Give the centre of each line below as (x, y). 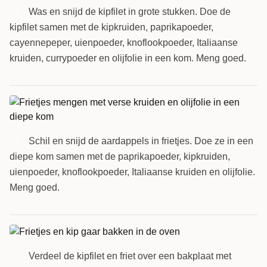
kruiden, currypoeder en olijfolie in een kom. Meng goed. (128, 58)
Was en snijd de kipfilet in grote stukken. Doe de (130, 11)
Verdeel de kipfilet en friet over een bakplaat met (130, 256)
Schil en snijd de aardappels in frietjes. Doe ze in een (141, 141)
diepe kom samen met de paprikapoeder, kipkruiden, (120, 156)
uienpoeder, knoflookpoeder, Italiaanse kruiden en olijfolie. (132, 172)
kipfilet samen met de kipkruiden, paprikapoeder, (111, 27)
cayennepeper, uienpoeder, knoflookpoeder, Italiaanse (124, 42)
